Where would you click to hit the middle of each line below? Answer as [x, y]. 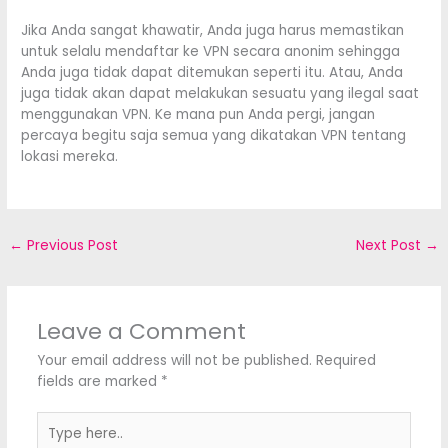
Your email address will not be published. [174, 360]
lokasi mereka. [70, 157]
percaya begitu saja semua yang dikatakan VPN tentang [214, 136]
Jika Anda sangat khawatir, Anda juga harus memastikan [213, 31]
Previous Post [71, 245]
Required [345, 360]
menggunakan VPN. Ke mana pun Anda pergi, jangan [198, 115]
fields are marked [98, 381]
